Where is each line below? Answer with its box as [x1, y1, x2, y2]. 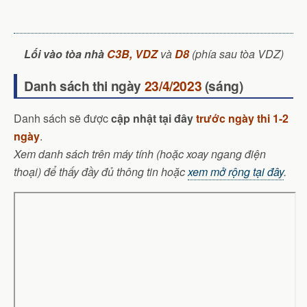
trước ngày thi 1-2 [196, 110, 288, 126]
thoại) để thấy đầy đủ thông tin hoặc [14, 163, 188, 180]
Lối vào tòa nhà [23, 45, 107, 62]
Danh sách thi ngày [24, 75, 145, 95]
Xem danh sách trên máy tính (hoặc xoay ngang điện [14, 145, 266, 162]
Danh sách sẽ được [14, 110, 111, 126]
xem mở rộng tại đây [188, 163, 284, 180]
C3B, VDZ [106, 45, 158, 62]
